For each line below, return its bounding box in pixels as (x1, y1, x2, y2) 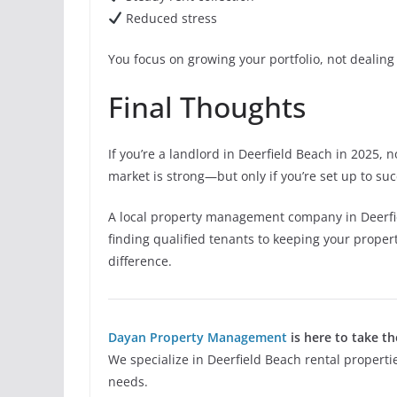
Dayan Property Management (108, 329, 287, 346)
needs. (108, 373, 148, 390)
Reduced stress (121, 10, 217, 27)
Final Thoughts (108, 88, 306, 126)
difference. (108, 253, 172, 269)
